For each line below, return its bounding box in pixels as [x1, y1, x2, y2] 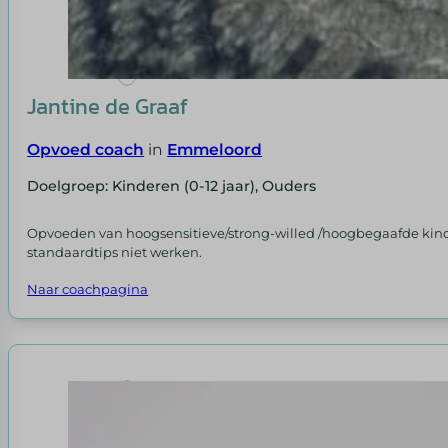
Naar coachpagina [27, 280, 149, 297]
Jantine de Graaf [27, 89, 189, 123]
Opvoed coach [27, 139, 145, 159]
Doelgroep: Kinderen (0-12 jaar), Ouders [27, 177, 317, 196]
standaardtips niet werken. [27, 243, 203, 260]
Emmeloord [167, 139, 263, 159]
